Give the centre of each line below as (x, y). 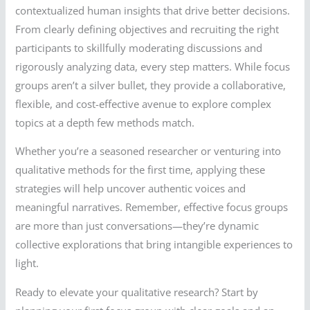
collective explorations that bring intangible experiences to (154, 245)
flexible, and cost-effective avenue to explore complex (144, 103)
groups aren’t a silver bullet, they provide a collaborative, (151, 85)
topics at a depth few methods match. (105, 122)
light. (27, 263)
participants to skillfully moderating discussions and (139, 47)
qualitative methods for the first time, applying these (140, 170)
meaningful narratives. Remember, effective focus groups (152, 207)
